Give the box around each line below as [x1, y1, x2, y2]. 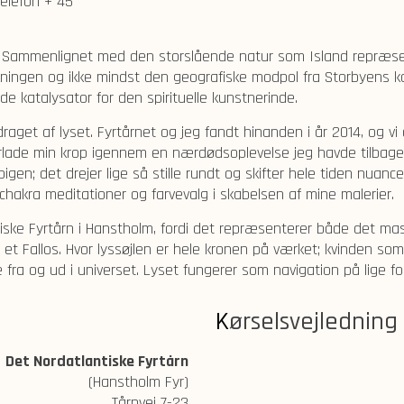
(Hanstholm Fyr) [88, 372, 188, 392]
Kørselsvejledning [229, 306, 398, 338]
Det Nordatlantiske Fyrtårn [5, 351, 188, 372]
